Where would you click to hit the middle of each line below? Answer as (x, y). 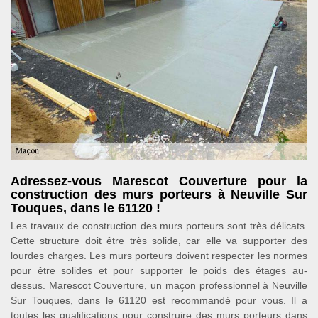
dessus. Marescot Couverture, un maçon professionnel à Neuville (159, 285)
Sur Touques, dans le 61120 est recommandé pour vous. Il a (159, 300)
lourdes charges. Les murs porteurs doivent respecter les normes (159, 256)
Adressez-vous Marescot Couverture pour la (159, 181)
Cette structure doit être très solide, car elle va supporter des (159, 241)
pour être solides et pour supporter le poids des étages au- (159, 270)
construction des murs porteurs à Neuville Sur (159, 194)
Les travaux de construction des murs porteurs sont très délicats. (159, 226)
